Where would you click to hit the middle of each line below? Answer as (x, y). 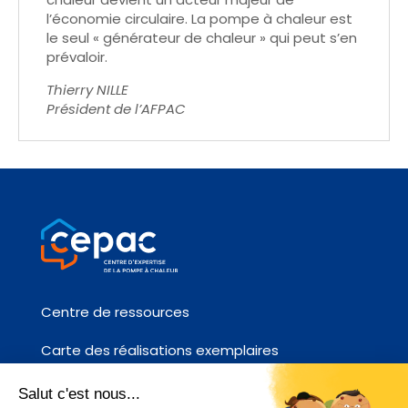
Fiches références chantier (131, 388)
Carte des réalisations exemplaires (159, 350)
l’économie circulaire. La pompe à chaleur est (199, 19)
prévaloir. (77, 57)
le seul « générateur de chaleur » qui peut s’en (202, 38)
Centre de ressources (115, 311)
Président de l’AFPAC (116, 109)
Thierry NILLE (87, 90)
